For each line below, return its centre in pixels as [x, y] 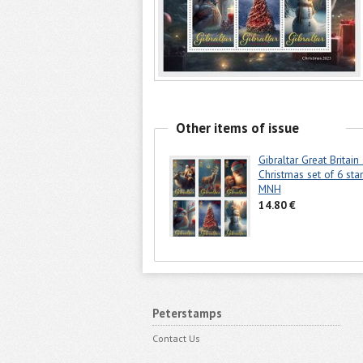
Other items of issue [237, 128]
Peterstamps [187, 313]
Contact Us [176, 338]
